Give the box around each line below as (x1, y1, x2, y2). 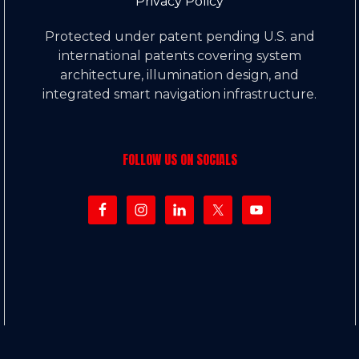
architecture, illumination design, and (60, 67, 300, 83)
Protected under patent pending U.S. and (44, 29, 315, 44)
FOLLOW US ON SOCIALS (122, 150, 237, 169)
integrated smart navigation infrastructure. (42, 87, 317, 102)
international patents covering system (58, 48, 301, 63)
